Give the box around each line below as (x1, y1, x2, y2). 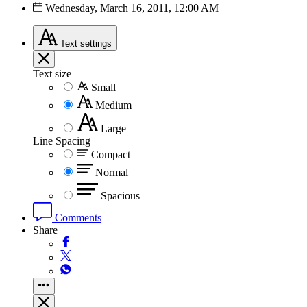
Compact (91, 148, 130, 160)
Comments (52, 211, 101, 223)
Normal (95, 166, 128, 178)
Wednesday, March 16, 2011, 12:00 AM (45, 1, 219, 14)
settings (80, 38, 112, 49)
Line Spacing (33, 134, 90, 147)
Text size (33, 67, 71, 79)
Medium (95, 99, 132, 111)
